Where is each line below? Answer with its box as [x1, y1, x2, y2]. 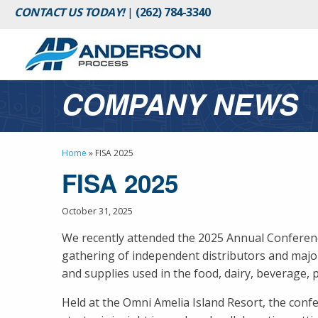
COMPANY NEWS [62, 83, 298, 124]
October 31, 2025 [62, 204, 133, 217]
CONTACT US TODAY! [14, 4, 125, 20]
